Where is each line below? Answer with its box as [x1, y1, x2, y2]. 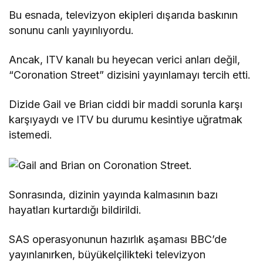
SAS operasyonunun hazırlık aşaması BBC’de [9, 232, 227, 245]
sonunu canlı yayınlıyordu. [9, 24, 134, 37]
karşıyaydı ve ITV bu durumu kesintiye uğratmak [9, 113, 243, 126]
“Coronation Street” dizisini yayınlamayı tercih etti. [9, 69, 251, 82]
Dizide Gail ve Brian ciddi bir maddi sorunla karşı [9, 98, 243, 111]
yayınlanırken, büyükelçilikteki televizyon [9, 248, 206, 261]
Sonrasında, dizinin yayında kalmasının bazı [9, 188, 218, 201]
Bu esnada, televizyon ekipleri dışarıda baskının [9, 9, 238, 22]
